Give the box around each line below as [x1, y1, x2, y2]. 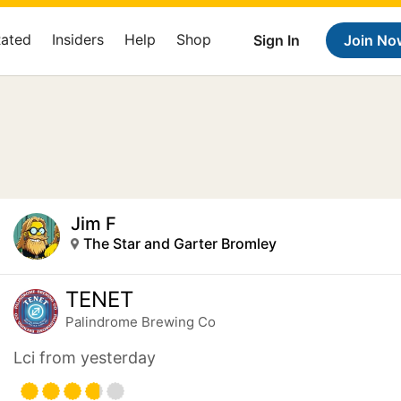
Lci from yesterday [13, 348, 156, 367]
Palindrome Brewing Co [64, 313, 216, 330]
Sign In [253, 31, 300, 49]
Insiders [52, 30, 104, 48]
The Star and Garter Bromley [82, 235, 277, 252]
